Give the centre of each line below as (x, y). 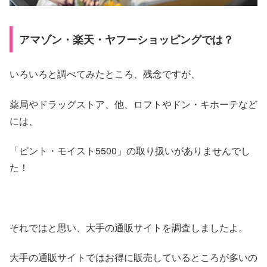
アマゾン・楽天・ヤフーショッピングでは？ (126, 39)
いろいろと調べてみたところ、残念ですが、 (105, 74)
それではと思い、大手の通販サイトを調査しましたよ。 (129, 227)
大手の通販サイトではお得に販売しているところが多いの (133, 257)
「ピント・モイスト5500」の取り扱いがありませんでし (130, 151)
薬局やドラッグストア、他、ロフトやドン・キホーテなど (133, 104)
